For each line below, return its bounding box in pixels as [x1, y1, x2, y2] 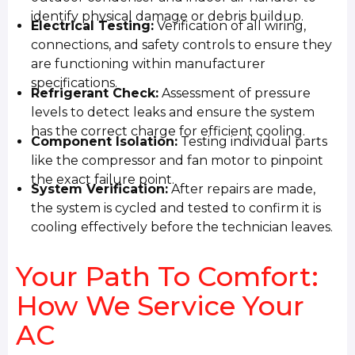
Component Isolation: [31, 133, 178, 149]
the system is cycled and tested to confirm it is [31, 200, 322, 216]
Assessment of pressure [158, 86, 311, 101]
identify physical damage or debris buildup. [31, 8, 304, 24]
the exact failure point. [31, 171, 175, 187]
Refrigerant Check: [31, 86, 159, 101]
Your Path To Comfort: [16, 259, 319, 293]
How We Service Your [16, 288, 305, 323]
